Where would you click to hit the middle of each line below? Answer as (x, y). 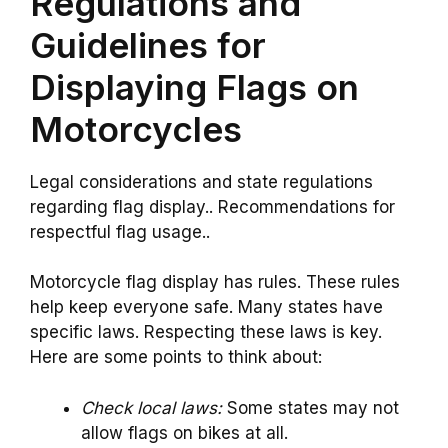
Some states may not (310, 407)
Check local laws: (151, 407)
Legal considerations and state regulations (201, 181)
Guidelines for (148, 44)
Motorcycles (136, 128)
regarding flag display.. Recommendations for (212, 206)
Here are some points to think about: (176, 357)
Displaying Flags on (194, 86)
